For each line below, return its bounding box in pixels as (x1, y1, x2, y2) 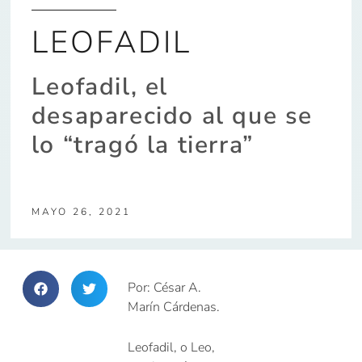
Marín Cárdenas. (128, 298, 221, 317)
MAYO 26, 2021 (31, 205, 131, 219)
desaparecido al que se (31, 99, 313, 133)
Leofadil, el (31, 70, 168, 104)
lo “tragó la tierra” (31, 128, 254, 162)
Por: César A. (128, 279, 202, 297)
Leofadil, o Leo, (128, 338, 216, 356)
